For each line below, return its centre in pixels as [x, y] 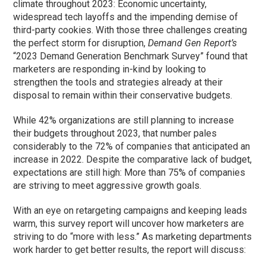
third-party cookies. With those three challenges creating [130, 30]
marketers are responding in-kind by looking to [110, 69]
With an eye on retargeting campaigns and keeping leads [130, 211]
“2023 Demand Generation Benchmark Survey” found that [131, 56]
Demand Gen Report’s [193, 43]
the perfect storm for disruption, [81, 43]
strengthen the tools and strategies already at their [118, 83]
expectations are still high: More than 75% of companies [129, 173]
